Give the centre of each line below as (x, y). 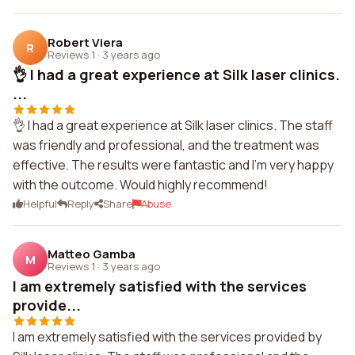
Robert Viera (85, 42)
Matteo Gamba (92, 254)
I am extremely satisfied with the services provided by (167, 337)
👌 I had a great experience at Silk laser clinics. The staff (173, 125)
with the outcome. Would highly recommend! (140, 185)
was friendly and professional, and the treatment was (166, 145)
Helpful (40, 204)
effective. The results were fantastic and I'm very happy (173, 165)
